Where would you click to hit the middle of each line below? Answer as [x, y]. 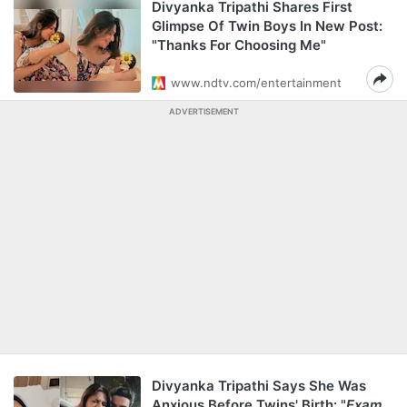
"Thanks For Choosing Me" [239, 45]
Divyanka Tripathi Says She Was [259, 386]
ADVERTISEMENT [203, 111]
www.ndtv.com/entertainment [256, 83]
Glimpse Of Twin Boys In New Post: [267, 26]
